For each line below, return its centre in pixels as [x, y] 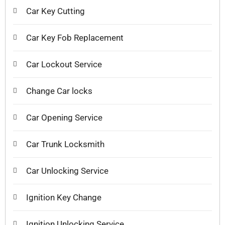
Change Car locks [59, 91]
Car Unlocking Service [67, 171]
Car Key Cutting [55, 11]
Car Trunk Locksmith [65, 144]
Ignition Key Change [64, 197]
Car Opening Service [64, 117]
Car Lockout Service [64, 64]
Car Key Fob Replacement [75, 37]
